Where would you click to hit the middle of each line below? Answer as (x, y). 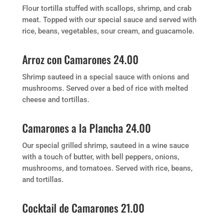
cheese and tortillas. (55, 100)
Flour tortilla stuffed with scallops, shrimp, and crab (107, 8)
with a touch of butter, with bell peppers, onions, (100, 157)
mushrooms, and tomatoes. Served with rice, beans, (107, 168)
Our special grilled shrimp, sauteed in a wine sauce (105, 146)
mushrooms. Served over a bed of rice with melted (105, 88)
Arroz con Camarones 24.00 (80, 59)
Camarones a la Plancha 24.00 (86, 128)
